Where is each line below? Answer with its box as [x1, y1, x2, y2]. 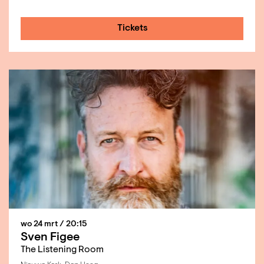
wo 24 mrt [21, 220, 60, 229]
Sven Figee [21, 232, 80, 244]
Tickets [117, 23, 148, 33]
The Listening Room [21, 245, 104, 255]
